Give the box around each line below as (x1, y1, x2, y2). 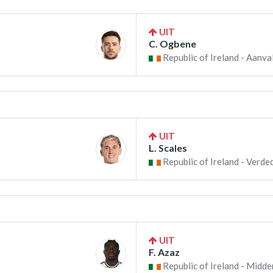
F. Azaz (149, 246, 180, 258)
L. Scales (149, 142, 187, 154)
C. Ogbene (149, 38, 196, 49)
